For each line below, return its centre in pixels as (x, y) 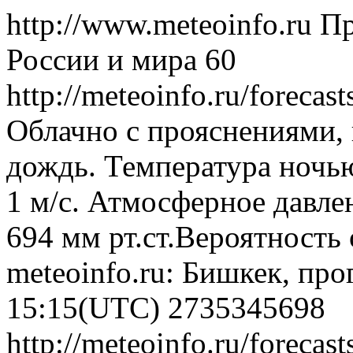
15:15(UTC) (87, 308)
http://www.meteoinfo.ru (163, 24)
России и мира (102, 59)
